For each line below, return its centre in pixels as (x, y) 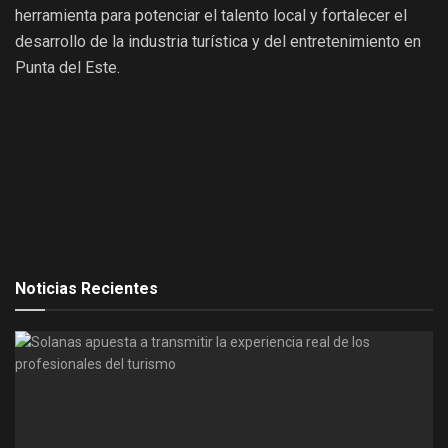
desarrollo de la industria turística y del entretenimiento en (218, 42)
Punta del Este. (67, 68)
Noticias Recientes (86, 289)
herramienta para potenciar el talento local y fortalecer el (211, 16)
